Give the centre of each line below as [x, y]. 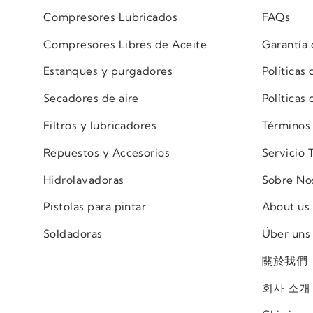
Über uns [286, 234]
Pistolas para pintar [95, 207]
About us [286, 207]
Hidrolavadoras [84, 180]
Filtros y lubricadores [100, 125]
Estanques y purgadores [108, 71]
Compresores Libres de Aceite [125, 44]
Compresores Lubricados [111, 17]
